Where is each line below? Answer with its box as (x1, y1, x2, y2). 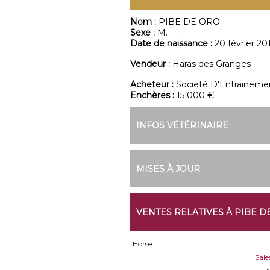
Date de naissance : (130, 38, 215, 49)
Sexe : (130, 27, 157, 38)
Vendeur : (130, 58, 172, 69)
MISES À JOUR (136, 163, 200, 174)
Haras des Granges (172, 58, 251, 69)
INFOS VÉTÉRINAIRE (136, 120, 228, 131)
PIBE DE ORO (158, 16, 220, 27)
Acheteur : (130, 79, 176, 90)
